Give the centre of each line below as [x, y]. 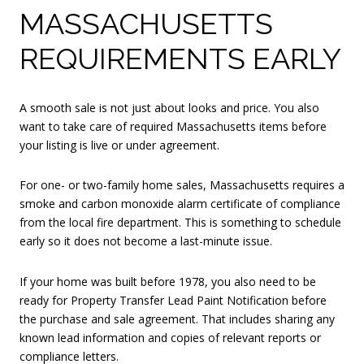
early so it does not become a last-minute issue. [146, 241]
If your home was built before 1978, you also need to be [168, 281]
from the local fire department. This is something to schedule [180, 223]
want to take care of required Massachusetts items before [173, 126]
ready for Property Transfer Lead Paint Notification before [173, 300]
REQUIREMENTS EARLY [180, 58]
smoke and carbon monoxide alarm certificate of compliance [180, 204]
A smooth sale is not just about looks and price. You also [169, 107]
